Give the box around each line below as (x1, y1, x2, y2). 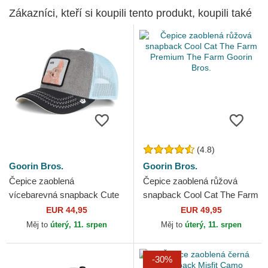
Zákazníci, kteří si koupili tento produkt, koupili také (9, 7, 252, 20)
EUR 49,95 (180, 205, 222, 215)
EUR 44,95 (46, 205, 87, 215)
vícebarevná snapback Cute (9, 190, 119, 200)
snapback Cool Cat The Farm (143, 190, 258, 200)
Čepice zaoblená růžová (143, 176, 237, 187)
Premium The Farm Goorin (143, 203, 248, 214)
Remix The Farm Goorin (9, 203, 104, 214)
